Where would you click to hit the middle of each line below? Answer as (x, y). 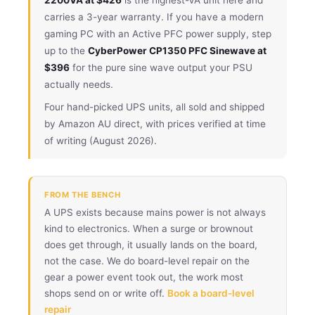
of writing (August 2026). (101, 140)
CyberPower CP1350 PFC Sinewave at (177, 50)
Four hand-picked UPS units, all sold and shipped (154, 107)
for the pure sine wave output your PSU (161, 67)
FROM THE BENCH (83, 194)
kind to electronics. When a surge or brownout (149, 228)
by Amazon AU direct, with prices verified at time (155, 123)
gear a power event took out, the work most (144, 277)
